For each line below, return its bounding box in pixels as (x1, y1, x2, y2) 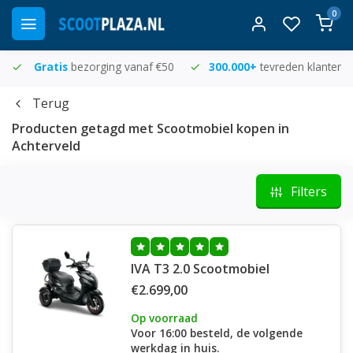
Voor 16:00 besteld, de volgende (131, 325, 303, 340)
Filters (291, 183, 327, 200)
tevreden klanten (260, 59, 344, 74)
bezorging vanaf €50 (71, 59, 174, 74)
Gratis (31, 59, 71, 74)
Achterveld (12, 137, 80, 154)
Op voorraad (131, 310, 198, 325)
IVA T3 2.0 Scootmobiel (131, 260, 269, 277)
